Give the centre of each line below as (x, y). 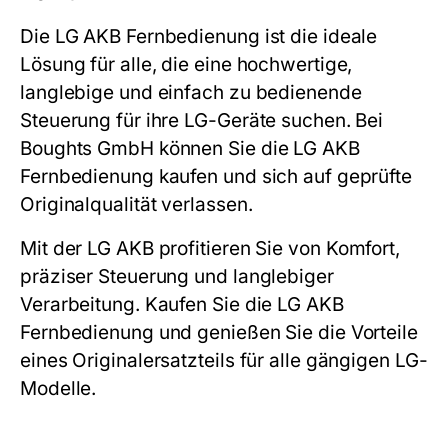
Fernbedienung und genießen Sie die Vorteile (219, 333)
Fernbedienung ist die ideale (249, 37)
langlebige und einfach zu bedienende (191, 93)
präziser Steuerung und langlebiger (177, 277)
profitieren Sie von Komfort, (276, 249)
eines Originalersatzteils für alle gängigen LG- (224, 361)
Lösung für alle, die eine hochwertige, (186, 65)
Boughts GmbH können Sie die (157, 149)
